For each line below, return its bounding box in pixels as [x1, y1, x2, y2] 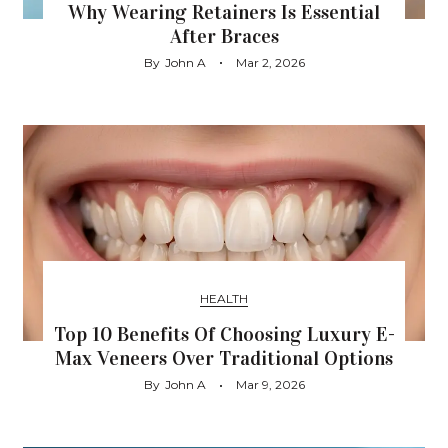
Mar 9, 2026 [235, 377, 305, 393]
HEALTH [200, 291, 248, 307]
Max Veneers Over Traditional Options [55, 346, 393, 371]
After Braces [169, 23, 279, 48]
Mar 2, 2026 [235, 54, 305, 70]
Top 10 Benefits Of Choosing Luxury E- [53, 322, 395, 347]
